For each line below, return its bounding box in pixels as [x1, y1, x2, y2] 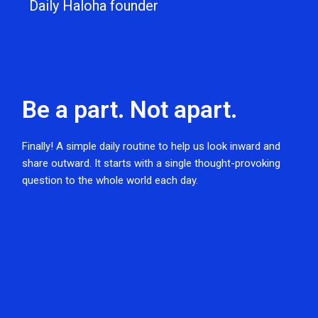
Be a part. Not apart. [22, 95, 238, 124]
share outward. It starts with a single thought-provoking [22, 157, 281, 170]
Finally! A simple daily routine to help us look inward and [22, 140, 281, 153]
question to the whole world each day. [22, 174, 199, 187]
